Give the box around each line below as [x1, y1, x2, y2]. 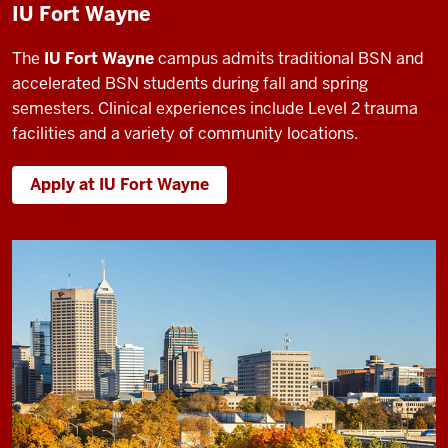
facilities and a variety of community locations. [12, 122, 358, 144]
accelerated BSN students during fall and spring [12, 72, 368, 94]
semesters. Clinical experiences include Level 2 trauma [12, 97, 418, 119]
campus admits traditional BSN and [154, 47, 424, 69]
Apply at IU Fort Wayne [30, 173, 209, 195]
